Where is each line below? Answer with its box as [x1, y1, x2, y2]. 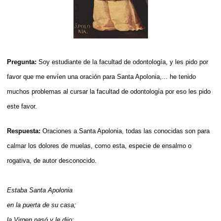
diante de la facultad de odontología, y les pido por [64, 58, 208, 66]
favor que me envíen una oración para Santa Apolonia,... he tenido [7, 73, 196, 80]
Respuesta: [7, 127, 42, 135]
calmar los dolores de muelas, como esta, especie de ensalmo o [7, 142, 191, 149]
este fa [7, 102, 27, 110]
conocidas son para [152, 127, 210, 135]
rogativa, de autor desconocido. [7, 156, 97, 164]
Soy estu [38, 58, 64, 66]
